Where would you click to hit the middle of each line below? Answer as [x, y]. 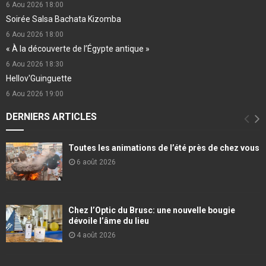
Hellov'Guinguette [39, 79]
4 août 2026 [96, 235]
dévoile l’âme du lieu [109, 221]
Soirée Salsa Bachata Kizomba [64, 19]
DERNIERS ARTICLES [51, 117]
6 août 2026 [96, 162]
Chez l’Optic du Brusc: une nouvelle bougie [152, 210]
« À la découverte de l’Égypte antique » [78, 49]
